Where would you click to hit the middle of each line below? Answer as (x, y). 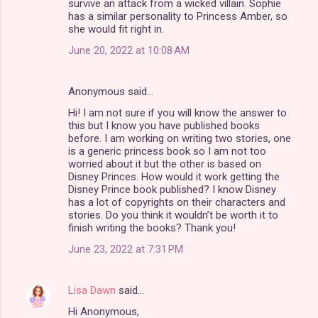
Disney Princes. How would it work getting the (174, 176)
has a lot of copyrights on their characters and (177, 202)
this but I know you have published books (164, 125)
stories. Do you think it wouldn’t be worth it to (173, 215)
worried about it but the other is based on (165, 164)
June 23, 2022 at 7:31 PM (126, 249)
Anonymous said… (111, 91)
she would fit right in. (116, 29)
